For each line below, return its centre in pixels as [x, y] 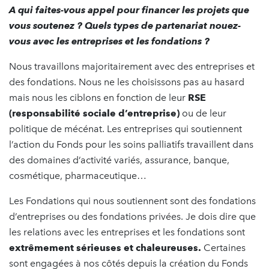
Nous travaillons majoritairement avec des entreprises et [132, 66]
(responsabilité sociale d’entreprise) [94, 113]
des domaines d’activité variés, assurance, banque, [119, 160]
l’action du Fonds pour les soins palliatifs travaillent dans [131, 144]
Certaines [223, 247]
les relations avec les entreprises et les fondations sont [127, 232]
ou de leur [203, 113]
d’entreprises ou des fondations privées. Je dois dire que [132, 216]
